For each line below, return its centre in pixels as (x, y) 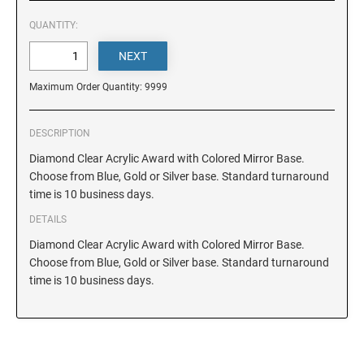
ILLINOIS (36, 258)
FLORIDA (37, 53)
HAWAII (34, 156)
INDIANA (37, 309)
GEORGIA (37, 104)
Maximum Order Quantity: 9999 (98, 87)
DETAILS (48, 219)
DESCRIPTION (60, 133)
